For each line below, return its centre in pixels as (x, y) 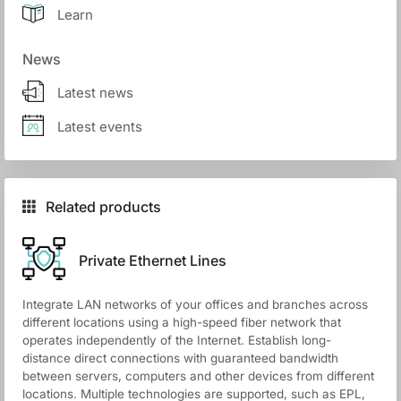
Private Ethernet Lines (153, 261)
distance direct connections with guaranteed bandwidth (180, 358)
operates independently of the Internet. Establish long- (177, 340)
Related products (103, 206)
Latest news (95, 93)
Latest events (100, 127)
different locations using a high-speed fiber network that (182, 322)
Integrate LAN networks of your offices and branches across (195, 304)
